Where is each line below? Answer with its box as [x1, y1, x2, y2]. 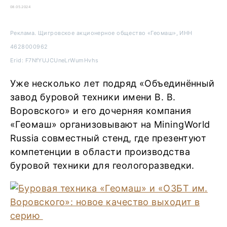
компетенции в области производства [10, 146, 190, 157]
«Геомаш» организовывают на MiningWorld [10, 119, 210, 130]
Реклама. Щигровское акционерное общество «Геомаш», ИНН [10, 29, 193, 36]
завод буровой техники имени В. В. [10, 92, 176, 102]
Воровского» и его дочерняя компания [10, 105, 192, 116]
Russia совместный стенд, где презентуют [10, 133, 207, 143]
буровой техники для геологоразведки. [10, 160, 198, 171]
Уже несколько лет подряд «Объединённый [10, 78, 215, 89]
